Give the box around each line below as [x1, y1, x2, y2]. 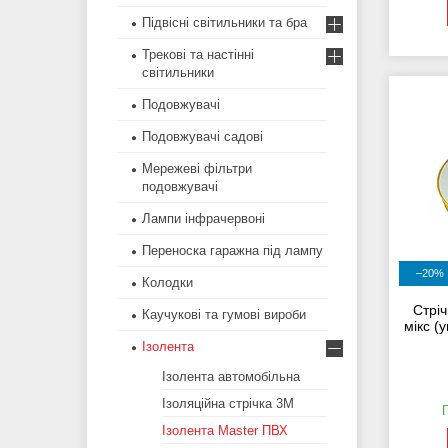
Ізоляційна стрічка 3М [162, 396, 294, 412]
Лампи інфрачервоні [142, 211, 265, 227]
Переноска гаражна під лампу [142, 243, 323, 259]
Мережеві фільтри [142, 161, 252, 177]
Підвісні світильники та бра [142, 15, 307, 31]
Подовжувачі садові [142, 129, 263, 145]
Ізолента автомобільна [162, 369, 300, 385]
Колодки [142, 275, 193, 291]
